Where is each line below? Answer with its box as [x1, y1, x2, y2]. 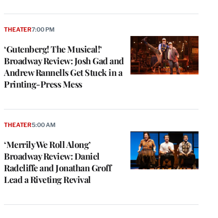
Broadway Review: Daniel [4, 150, 100, 162]
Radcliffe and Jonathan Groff [4, 162, 111, 174]
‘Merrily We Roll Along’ [4, 138, 91, 150]
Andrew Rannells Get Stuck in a [4, 66, 122, 78]
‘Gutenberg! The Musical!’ [4, 43, 102, 55]
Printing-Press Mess [4, 78, 82, 90]
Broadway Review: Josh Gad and [4, 54, 124, 67]
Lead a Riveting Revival [4, 173, 91, 185]
